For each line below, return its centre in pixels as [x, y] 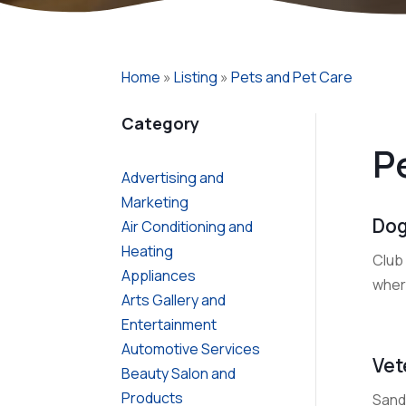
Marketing [155, 202]
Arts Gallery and [174, 300]
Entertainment [169, 324]
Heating [148, 251]
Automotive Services [191, 348]
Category [161, 124]
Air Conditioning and [188, 226]
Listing [196, 77]
